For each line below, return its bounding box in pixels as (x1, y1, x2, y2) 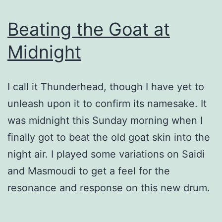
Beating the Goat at (7, 18, 170, 40)
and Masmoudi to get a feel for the (7, 165, 170, 177)
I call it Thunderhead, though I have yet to (7, 80, 204, 93)
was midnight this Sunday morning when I (7, 114, 203, 126)
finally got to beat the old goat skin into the (7, 131, 210, 143)
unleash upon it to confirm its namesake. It (7, 97, 207, 110)
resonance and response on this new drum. (7, 181, 210, 194)
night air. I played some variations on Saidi (7, 148, 205, 160)
